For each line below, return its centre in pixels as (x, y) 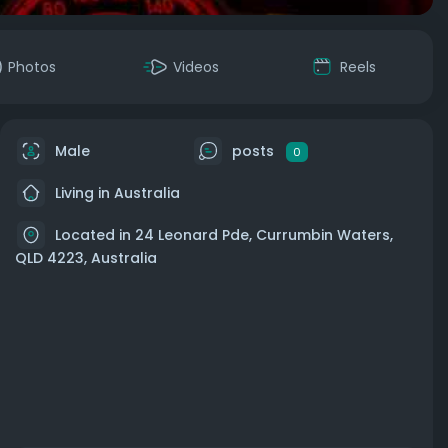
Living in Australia (115, 192)
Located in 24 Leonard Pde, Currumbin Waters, (224, 234)
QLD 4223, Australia (86, 258)
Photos (32, 67)
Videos (196, 67)
